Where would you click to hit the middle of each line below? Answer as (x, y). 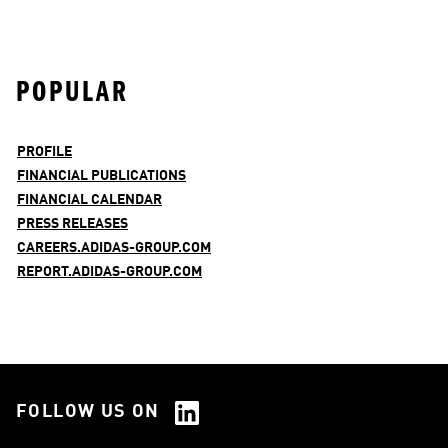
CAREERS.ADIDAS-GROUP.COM (114, 247)
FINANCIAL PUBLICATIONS (101, 175)
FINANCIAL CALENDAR (89, 199)
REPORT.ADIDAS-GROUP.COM (109, 271)
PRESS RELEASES (72, 223)
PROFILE (44, 151)
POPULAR (72, 91)
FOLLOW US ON (88, 412)
